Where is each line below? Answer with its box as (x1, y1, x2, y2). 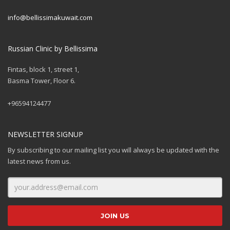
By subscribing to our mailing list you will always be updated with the (8, 145, 219, 155)
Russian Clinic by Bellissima (8, 43, 98, 53)
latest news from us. (8, 156, 71, 166)
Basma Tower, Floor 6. (8, 75, 75, 85)
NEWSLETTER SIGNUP (8, 129, 83, 139)
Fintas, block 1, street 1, (8, 64, 79, 74)
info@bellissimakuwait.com (8, 12, 92, 22)
